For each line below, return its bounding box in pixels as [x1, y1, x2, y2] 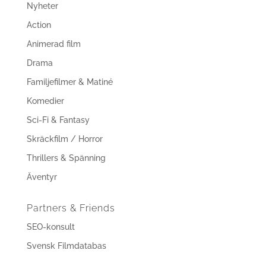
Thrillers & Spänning [26, 153, 106, 163]
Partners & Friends [26, 202, 115, 214]
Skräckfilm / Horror [26, 134, 103, 144]
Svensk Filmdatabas [26, 241, 106, 251]
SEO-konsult [26, 222, 75, 232]
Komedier [26, 96, 64, 106]
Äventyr [26, 172, 57, 182]
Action [26, 20, 51, 30]
